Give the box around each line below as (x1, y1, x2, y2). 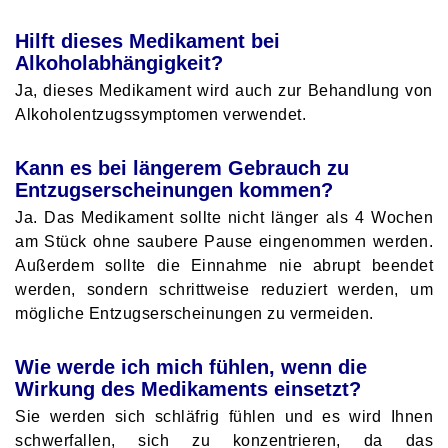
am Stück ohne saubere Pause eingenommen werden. (15, 232, 433, 250)
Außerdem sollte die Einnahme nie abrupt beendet (15, 256, 433, 274)
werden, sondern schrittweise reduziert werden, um (15, 280, 433, 298)
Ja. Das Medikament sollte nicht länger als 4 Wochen (15, 208, 433, 226)
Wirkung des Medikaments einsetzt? (15, 377, 361, 400)
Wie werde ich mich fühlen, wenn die (15, 355, 367, 378)
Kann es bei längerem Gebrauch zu (15, 156, 349, 179)
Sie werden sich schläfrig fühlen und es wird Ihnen (15, 407, 433, 425)
